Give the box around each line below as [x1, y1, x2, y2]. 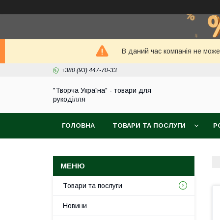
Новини [63, 202, 87, 210]
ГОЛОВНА [62, 122, 95, 129]
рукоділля [53, 95, 85, 103]
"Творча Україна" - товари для [53, 86, 151, 94]
